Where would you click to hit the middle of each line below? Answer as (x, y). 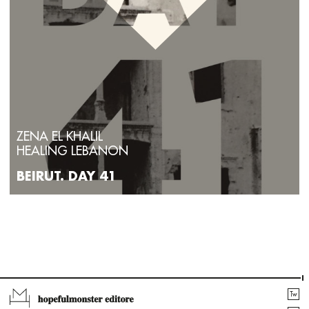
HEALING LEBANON (72, 151)
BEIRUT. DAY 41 (66, 176)
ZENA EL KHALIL (60, 136)
